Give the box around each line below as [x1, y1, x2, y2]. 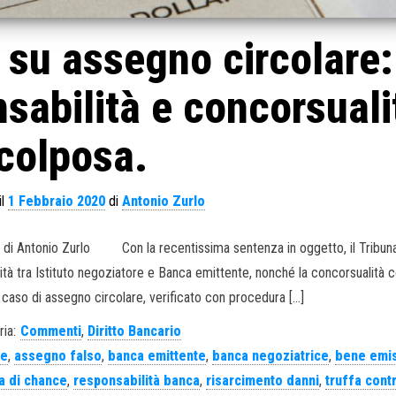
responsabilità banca [72, 371, 200, 389]
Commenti [20, 322, 82, 339]
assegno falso [14, 346, 103, 364]
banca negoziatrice [212, 346, 330, 364]
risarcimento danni [205, 371, 319, 389]
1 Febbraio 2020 [8, 192, 106, 209]
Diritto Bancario [88, 322, 182, 339]
